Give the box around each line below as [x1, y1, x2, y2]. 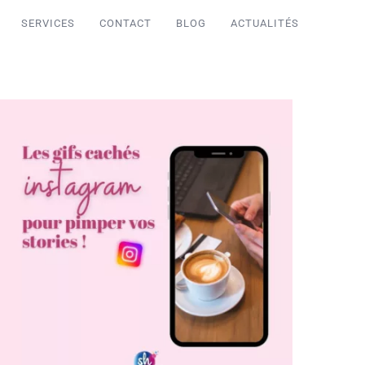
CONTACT [99, 17, 152, 30]
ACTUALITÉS [230, 17, 299, 30]
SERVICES [20, 17, 75, 30]
